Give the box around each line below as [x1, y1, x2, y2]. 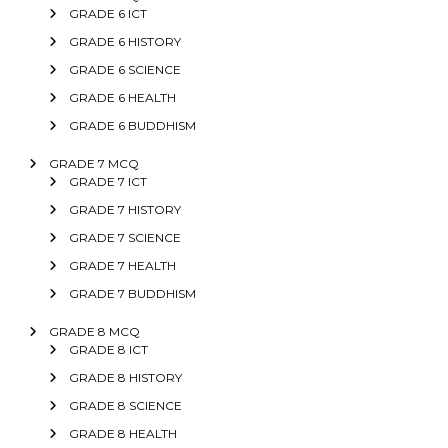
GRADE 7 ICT [68, 173, 147, 189]
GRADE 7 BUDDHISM [68, 285, 196, 301]
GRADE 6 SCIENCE [68, 61, 181, 77]
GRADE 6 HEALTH [68, 89, 176, 105]
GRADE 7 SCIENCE [68, 229, 181, 245]
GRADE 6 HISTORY [68, 33, 181, 49]
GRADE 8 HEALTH [68, 425, 177, 441]
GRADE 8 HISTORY [68, 369, 182, 385]
